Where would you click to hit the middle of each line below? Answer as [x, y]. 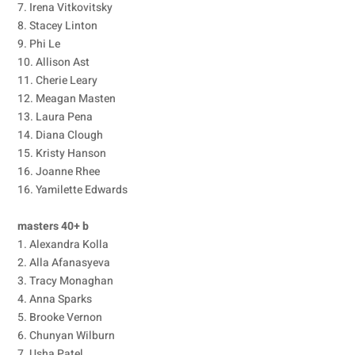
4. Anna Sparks [55, 299]
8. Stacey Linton [58, 26]
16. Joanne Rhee [59, 172]
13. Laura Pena [55, 117]
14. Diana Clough [61, 135]
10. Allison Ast [54, 62]
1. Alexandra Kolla [63, 244]
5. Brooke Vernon [60, 317]
